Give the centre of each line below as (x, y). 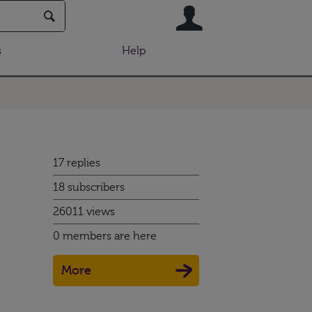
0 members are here (105, 236)
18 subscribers (89, 187)
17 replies (77, 163)
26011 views (84, 212)
